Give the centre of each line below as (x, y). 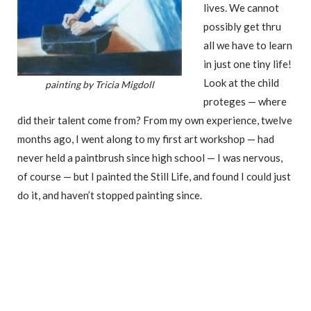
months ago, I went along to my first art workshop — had (146, 139)
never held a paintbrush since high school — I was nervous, (150, 158)
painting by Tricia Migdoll (100, 85)
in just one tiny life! (247, 64)
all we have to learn (248, 45)
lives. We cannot (241, 8)
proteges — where (245, 102)
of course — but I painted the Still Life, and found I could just (154, 177)
